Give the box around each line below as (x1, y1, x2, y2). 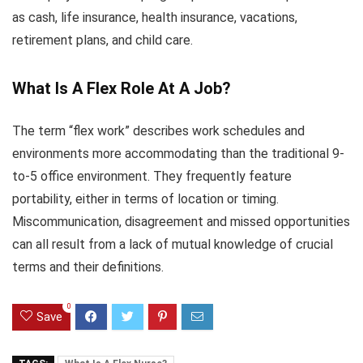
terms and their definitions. (12, 259, 164, 275)
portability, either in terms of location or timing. (12, 191, 279, 207)
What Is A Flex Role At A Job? (12, 79, 231, 99)
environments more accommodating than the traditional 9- (12, 146, 344, 162)
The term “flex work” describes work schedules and (12, 123, 305, 139)
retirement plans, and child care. (12, 32, 193, 49)
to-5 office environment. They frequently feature (12, 169, 292, 185)
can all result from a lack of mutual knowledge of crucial (12, 237, 333, 253)
